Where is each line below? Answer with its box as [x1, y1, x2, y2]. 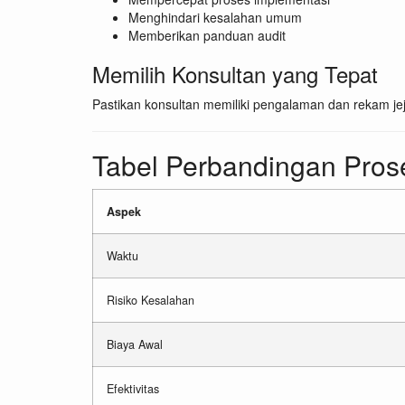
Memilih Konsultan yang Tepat [92, 58, 378, 90]
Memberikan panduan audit [128, 26, 286, 45]
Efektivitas [107, 381, 159, 398]
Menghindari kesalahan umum [128, 8, 302, 27]
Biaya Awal [107, 336, 163, 353]
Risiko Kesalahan [107, 292, 194, 309]
